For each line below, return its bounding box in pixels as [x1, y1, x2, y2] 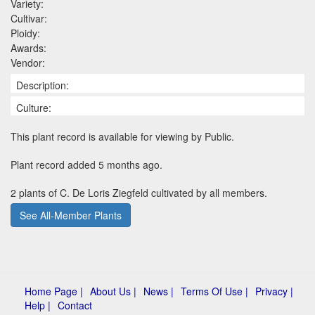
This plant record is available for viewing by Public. [11, 129, 234, 143]
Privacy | [255, 283, 293, 298]
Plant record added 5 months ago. [11, 157, 162, 172]
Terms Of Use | [181, 283, 248, 298]
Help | [25, 297, 51, 312]
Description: [16, 77, 69, 92]
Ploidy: [11, 25, 40, 40]
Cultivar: [11, 11, 47, 25]
